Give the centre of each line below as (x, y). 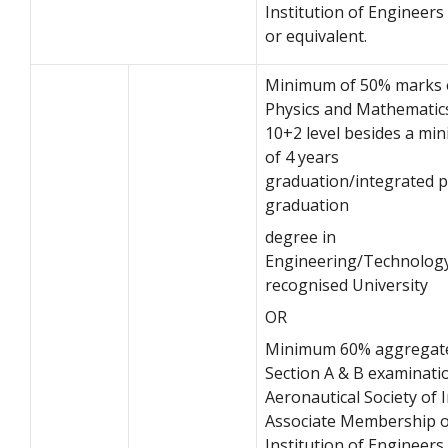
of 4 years (302, 156)
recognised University (346, 284)
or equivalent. (316, 35)
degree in (300, 236)
